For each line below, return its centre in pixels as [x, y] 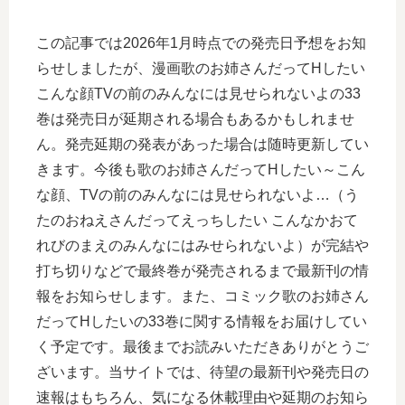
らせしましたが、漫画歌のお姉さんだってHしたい [201, 68]
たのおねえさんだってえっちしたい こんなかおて [197, 220]
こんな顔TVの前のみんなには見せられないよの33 [198, 93]
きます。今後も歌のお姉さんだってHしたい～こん [201, 169]
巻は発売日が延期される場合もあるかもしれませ [195, 118]
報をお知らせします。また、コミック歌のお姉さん [202, 296]
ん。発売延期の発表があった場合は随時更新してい [202, 144]
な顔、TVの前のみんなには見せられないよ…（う [198, 194]
